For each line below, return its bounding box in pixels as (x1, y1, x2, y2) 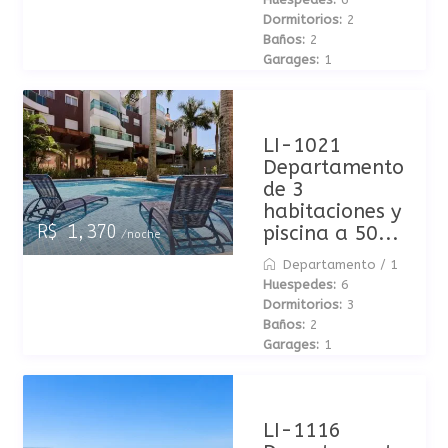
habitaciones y (262, 200, 401, 223)
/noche (114, 228, 161, 241)
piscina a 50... (262, 222, 399, 245)
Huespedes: (262, 277, 336, 292)
